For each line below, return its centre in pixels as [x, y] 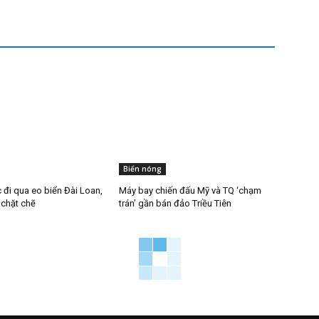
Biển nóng [143, 169]
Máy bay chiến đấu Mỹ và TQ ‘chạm [190, 191]
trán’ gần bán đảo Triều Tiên [176, 204]
